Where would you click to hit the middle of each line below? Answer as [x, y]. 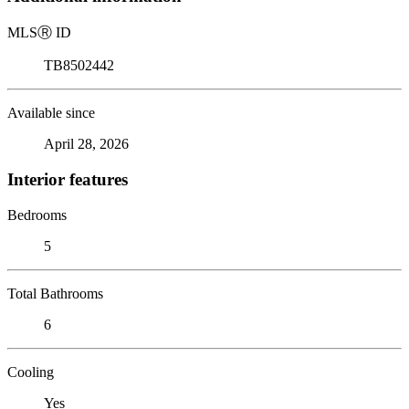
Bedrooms [37, 215]
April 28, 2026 [86, 144]
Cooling [31, 372]
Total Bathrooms [55, 293]
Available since [51, 113]
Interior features [68, 179]
